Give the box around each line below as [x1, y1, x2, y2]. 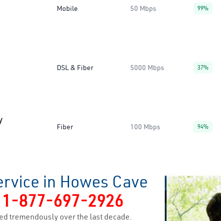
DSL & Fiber [57, 63, 93, 72]
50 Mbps [130, 4, 156, 13]
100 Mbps [130, 122, 160, 131]
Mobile [57, 4, 78, 13]
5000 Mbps [130, 63, 164, 72]
